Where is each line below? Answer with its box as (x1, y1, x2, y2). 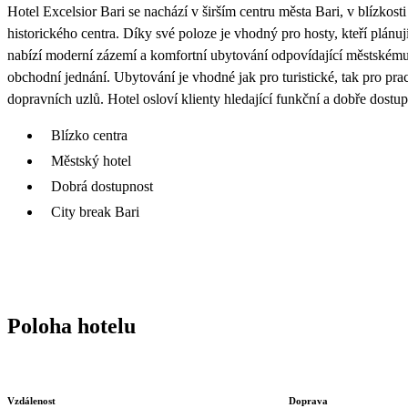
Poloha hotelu (7, 313, 136, 338)
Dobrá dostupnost (51, 178, 153, 194)
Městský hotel (51, 152, 131, 168)
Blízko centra (51, 127, 127, 143)
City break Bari (51, 203, 139, 219)
